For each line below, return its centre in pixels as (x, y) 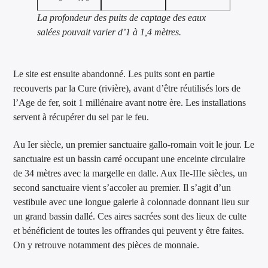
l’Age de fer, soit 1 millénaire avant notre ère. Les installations (130, 102)
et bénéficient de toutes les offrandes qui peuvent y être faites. (129, 230)
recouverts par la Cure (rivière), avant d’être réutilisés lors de (127, 88)
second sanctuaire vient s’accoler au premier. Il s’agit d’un (122, 187)
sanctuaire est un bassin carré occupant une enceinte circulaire (130, 159)
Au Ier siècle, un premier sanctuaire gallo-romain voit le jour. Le (134, 144)
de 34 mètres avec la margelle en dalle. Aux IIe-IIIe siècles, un (130, 173)
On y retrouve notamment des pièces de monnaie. (106, 245)
